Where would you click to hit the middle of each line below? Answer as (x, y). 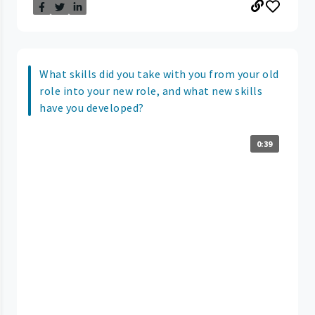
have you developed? (92, 107)
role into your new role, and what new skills (151, 90)
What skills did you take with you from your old (159, 73)
